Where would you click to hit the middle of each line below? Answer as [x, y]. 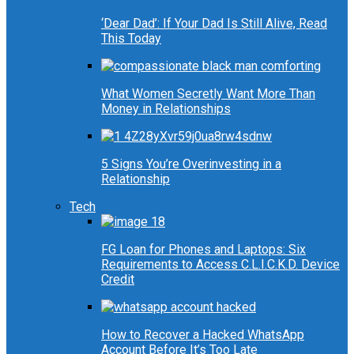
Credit [118, 280]
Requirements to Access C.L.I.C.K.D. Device [220, 265]
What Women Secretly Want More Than [208, 94]
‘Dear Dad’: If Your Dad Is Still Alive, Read [214, 24]
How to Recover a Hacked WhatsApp [203, 335]
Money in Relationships [166, 109]
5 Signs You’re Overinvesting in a [191, 164]
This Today [131, 39]
